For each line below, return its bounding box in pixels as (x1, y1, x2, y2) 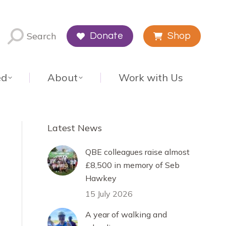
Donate (90, 31, 123, 41)
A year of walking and (85, 209, 167, 219)
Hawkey (85, 173, 117, 183)
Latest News (47, 122, 102, 134)
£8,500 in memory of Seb (85, 160, 180, 170)
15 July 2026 (85, 189, 133, 199)
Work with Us (118, 71, 183, 84)
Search (27, 30, 56, 42)
